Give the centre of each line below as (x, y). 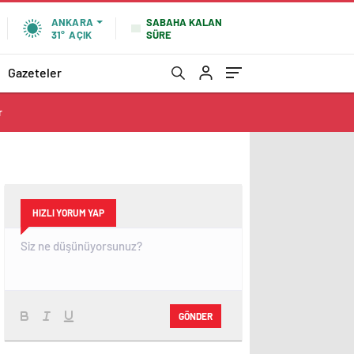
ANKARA (72, 22)
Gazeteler (35, 72)
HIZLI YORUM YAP (68, 213)
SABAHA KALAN (184, 22)
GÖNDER (196, 316)
